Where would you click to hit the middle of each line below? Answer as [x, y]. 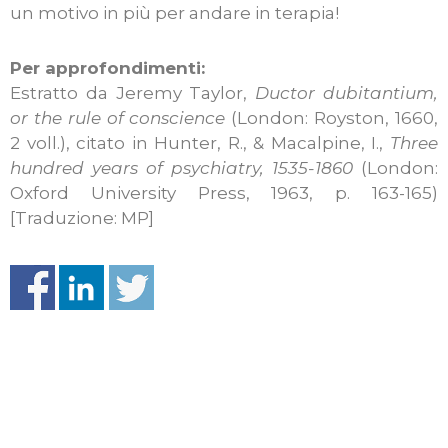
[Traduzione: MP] [82, 217]
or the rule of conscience [118, 117]
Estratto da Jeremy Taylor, [133, 92]
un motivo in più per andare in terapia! [174, 13]
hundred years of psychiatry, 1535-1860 [181, 167]
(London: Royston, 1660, [332, 117]
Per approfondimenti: [107, 67]
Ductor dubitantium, [347, 92]
